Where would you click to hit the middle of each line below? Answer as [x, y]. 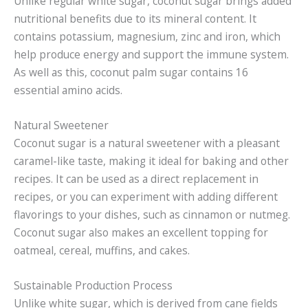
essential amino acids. [68, 90]
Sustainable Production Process [93, 285]
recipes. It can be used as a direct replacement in [136, 179]
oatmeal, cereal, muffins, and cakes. [102, 251]
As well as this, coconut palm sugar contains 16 [131, 73]
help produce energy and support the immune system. [151, 55]
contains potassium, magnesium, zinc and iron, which [147, 37]
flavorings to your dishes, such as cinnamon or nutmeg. [152, 215]
